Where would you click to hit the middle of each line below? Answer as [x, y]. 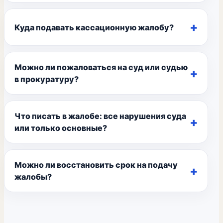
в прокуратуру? [47, 79]
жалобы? [33, 177]
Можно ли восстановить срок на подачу [96, 165]
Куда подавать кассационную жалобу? [94, 27]
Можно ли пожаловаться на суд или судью [101, 67]
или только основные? [61, 128]
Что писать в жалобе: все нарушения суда [100, 116]
